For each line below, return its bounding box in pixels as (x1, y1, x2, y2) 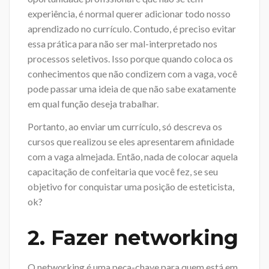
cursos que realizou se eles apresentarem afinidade (28, 135, 234, 147)
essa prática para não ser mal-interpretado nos (28, 38, 217, 50)
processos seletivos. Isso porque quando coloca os (28, 53, 233, 65)
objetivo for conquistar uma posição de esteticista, (28, 180, 234, 192)
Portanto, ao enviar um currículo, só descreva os (28, 120, 222, 132)
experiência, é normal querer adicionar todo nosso (28, 8, 231, 20)
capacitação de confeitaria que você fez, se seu (28, 165, 218, 177)
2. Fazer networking (28, 225, 238, 250)
